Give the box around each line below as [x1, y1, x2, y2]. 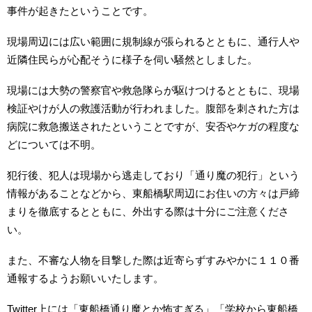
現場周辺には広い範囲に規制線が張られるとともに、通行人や [7, 36, 299, 47]
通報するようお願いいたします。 [7, 272, 164, 284]
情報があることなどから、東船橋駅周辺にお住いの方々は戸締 [7, 187, 299, 199]
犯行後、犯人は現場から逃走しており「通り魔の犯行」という [7, 169, 299, 181]
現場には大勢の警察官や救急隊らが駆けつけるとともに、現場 [7, 84, 299, 96]
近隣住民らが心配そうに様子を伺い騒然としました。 [7, 54, 258, 65]
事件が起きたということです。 [7, 5, 153, 17]
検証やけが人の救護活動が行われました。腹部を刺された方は [7, 102, 299, 114]
